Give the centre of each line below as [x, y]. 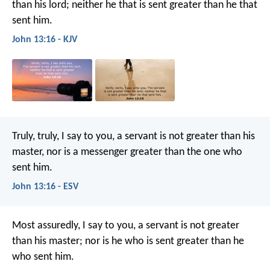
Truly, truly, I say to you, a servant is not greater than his [133, 136]
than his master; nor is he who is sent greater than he [128, 241]
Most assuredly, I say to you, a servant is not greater [126, 225]
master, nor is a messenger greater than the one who [127, 152]
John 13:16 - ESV [45, 187]
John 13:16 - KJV [45, 39]
